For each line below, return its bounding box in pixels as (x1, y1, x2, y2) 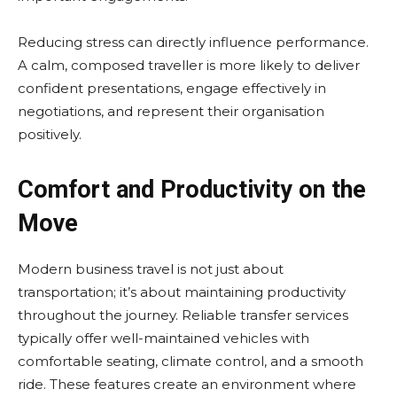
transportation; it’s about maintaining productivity (18, 284, 346, 300)
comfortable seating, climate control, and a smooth (18, 353, 363, 370)
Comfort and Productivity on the (18, 175, 366, 204)
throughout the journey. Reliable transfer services (18, 307, 348, 323)
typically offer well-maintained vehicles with (18, 330, 309, 346)
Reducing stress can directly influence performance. (18, 34, 369, 51)
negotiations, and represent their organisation (18, 103, 324, 120)
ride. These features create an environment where (18, 376, 356, 393)
